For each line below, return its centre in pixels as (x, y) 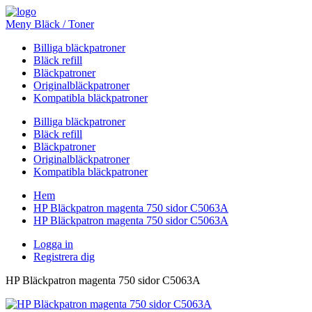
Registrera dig (64, 257)
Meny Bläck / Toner (50, 24)
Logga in (53, 244)
